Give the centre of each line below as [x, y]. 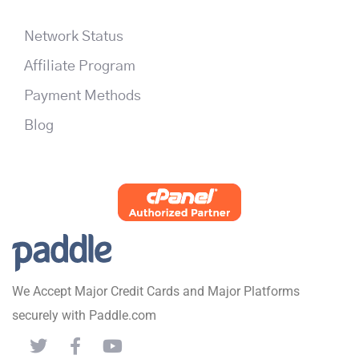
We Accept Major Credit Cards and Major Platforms [156, 291]
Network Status [74, 36]
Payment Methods [83, 96]
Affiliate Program [80, 66]
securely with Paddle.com [84, 315]
